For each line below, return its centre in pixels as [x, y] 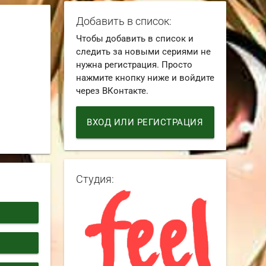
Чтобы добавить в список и [134, 39]
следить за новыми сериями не [143, 52]
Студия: [95, 179]
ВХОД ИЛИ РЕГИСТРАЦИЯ [145, 123]
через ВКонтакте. [112, 91]
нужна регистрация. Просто [134, 65]
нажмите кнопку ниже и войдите [145, 78]
